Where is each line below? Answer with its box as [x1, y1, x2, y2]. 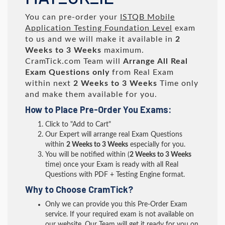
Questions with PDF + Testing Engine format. [45, 171, 185, 178]
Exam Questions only [25, 68, 109, 76]
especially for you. [128, 141, 185, 148]
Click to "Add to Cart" [45, 121, 111, 128]
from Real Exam [109, 68, 174, 76]
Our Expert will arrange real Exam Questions [45, 131, 182, 138]
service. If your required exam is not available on [45, 211, 194, 218]
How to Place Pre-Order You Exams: [25, 104, 171, 115]
